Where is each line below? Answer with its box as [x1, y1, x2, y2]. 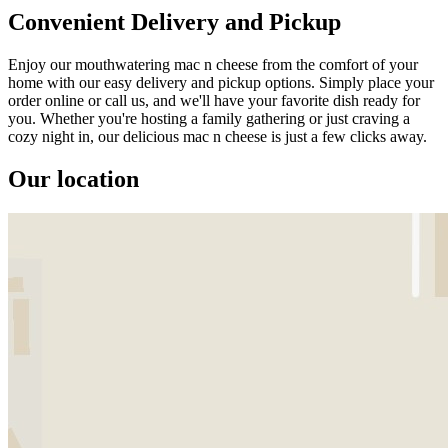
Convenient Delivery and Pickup [8, 8, 341, 35]
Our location [8, 165, 139, 192]
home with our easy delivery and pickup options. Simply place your [8, 73, 434, 91]
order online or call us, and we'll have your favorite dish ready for [8, 91, 420, 109]
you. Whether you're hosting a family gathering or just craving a [8, 109, 410, 127]
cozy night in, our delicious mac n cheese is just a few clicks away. [8, 127, 427, 145]
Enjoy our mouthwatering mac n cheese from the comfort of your [8, 55, 418, 73]
